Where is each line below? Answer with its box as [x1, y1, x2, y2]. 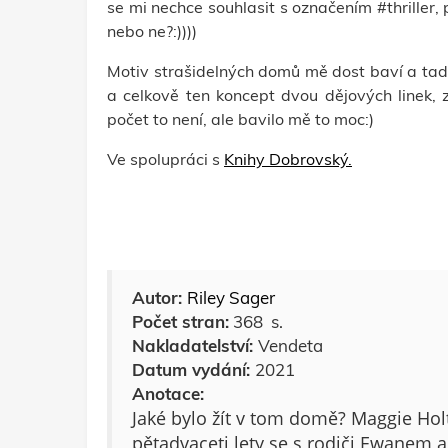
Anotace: [132, 383, 204, 404]
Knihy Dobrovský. [224, 149, 352, 169]
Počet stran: [132, 311, 229, 332]
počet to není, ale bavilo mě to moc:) [107, 109, 378, 129]
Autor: [132, 287, 187, 308]
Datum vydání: [132, 359, 255, 380]
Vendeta [258, 335, 323, 356]
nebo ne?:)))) [107, 21, 197, 41]
